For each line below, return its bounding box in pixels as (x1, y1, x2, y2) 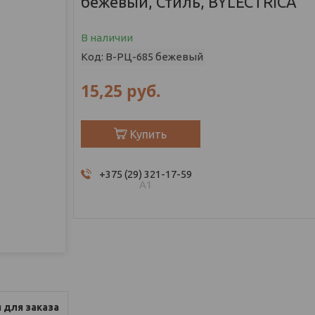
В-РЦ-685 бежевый (105, 50, 203, 63)
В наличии (80, 31, 133, 44)
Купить (130, 127, 167, 141)
